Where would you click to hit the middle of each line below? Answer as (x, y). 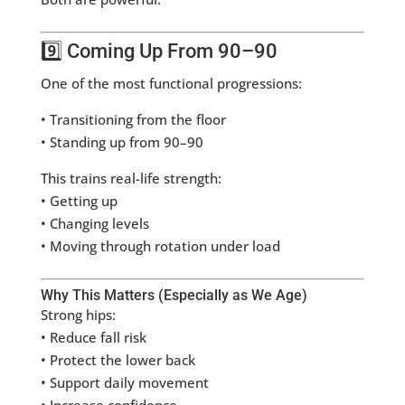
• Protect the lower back (118, 360)
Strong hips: (78, 315)
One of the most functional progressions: (171, 84)
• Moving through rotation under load (160, 246)
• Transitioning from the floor (133, 120)
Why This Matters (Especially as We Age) (174, 296)
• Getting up (79, 201)
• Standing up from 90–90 (122, 142)
